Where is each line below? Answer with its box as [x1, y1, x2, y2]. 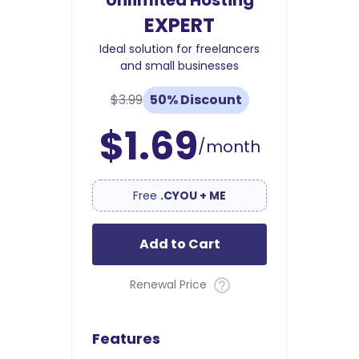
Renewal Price [129, 276, 210, 293]
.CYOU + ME [160, 188, 226, 204]
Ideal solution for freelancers [99, 41, 260, 58]
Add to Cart [139, 235, 220, 254]
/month [197, 135, 260, 159]
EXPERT [144, 12, 215, 39]
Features [92, 329, 160, 349]
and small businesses [120, 58, 239, 75]
